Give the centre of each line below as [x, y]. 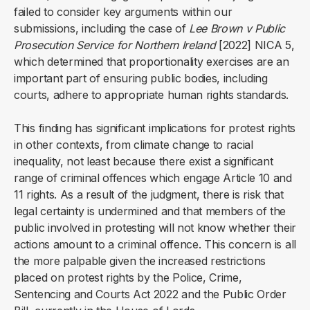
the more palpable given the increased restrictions [140, 261]
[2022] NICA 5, [255, 45]
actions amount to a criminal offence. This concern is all [155, 245]
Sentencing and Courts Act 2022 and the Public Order [150, 294]
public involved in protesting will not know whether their [155, 228]
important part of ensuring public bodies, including [141, 79]
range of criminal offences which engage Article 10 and [153, 178]
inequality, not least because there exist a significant [144, 162]
